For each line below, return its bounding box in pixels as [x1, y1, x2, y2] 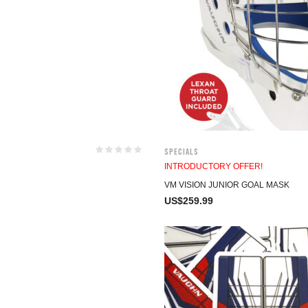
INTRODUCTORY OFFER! [164, 162, 263, 171]
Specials [164, 146, 199, 157]
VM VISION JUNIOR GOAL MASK [164, 180, 289, 190]
